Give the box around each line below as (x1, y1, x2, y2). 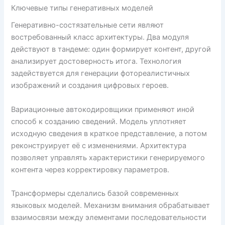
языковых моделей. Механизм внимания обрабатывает (11, 201, 210, 210)
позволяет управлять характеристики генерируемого (11, 153, 205, 162)
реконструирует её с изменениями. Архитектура (11, 141, 187, 150)
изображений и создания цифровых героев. (11, 81, 169, 90)
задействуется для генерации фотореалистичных (11, 69, 190, 78)
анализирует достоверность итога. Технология (11, 57, 182, 66)
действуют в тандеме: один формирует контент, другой (11, 45, 211, 54)
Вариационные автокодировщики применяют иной (11, 104, 195, 114)
